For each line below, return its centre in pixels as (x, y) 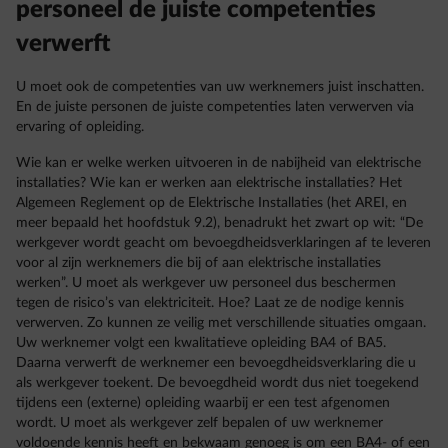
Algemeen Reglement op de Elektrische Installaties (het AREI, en (211, 203)
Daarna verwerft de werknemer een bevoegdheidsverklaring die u (216, 363)
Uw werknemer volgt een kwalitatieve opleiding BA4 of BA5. (201, 343)
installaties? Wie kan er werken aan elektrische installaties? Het (209, 183)
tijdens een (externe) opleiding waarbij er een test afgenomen (203, 403)
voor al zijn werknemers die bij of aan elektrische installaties (198, 263)
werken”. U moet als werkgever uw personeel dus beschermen (206, 283)
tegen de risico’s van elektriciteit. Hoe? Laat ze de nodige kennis (210, 303)
